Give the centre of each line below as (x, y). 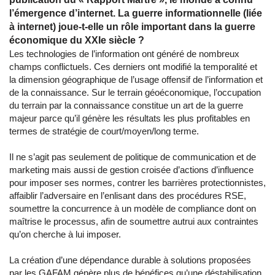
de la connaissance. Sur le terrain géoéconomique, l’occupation (135, 93)
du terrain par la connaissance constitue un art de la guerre (126, 106)
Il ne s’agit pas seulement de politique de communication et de (133, 157)
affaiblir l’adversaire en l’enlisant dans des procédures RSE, (128, 196)
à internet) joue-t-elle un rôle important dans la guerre (132, 27)
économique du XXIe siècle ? (77, 41)
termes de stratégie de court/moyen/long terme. (104, 131)
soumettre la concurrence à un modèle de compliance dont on (133, 209)
